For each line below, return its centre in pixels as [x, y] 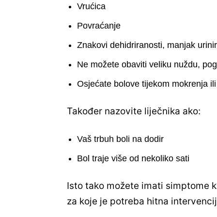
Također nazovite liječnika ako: [135, 111]
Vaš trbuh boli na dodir [120, 139]
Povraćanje [99, 26]
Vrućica [91, 7]
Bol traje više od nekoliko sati [133, 159]
